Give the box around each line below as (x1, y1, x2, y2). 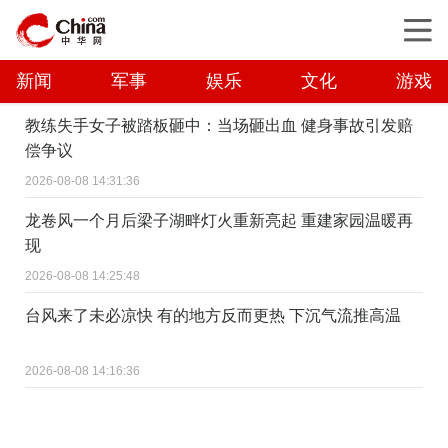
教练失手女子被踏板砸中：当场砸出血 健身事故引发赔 (25, 116, 413, 134)
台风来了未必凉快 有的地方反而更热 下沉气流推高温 (25, 306, 401, 324)
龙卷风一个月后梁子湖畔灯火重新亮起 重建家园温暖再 (25, 211, 413, 229)
